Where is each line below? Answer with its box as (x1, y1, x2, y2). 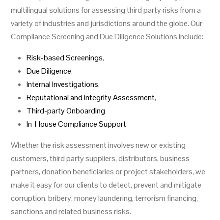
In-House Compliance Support (27, 119, 126, 130)
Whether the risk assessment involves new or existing (11, 140, 186, 151)
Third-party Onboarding (27, 106, 105, 116)
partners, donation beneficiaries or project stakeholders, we (11, 166, 205, 177)
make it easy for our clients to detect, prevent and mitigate (11, 180, 201, 191)
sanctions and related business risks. (11, 206, 131, 217)
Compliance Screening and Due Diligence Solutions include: (11, 31, 203, 42)
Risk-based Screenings (27, 53, 103, 63)
